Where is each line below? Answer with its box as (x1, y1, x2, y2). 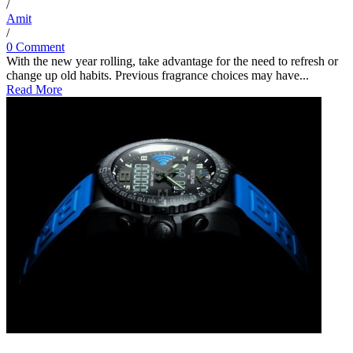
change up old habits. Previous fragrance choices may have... (6, 69, 309, 83)
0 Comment (6, 40, 65, 54)
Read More (6, 83, 62, 97)
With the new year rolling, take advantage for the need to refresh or (6, 54, 338, 69)
